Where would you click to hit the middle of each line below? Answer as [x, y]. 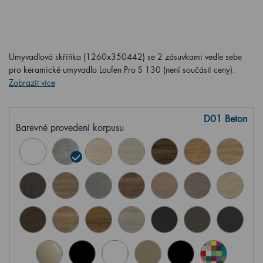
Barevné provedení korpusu [70, 127]
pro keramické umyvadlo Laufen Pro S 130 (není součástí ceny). [122, 70]
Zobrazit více [32, 82]
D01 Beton [225, 118]
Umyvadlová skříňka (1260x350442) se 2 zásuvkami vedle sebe [125, 57]
